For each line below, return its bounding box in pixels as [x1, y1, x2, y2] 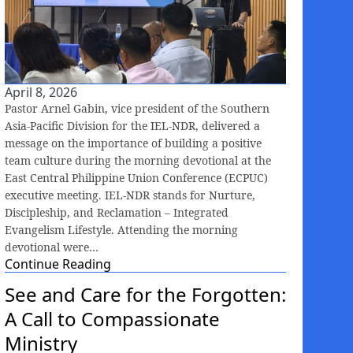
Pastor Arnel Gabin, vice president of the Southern [5, 101, 269, 117]
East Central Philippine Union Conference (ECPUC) [5, 170, 268, 186]
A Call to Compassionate [5, 306, 220, 333]
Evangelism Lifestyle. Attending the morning [5, 222, 238, 238]
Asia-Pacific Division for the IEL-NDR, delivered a [5, 118, 260, 134]
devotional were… [5, 240, 98, 255]
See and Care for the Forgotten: [5, 281, 286, 308]
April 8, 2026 [5, 84, 77, 102]
